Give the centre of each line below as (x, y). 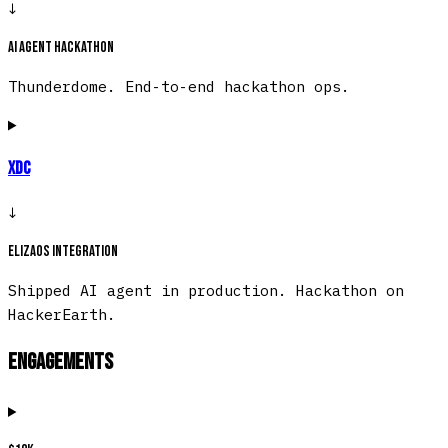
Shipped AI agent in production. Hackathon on (206, 290)
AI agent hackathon (61, 47)
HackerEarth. (62, 314)
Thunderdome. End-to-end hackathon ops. (179, 86)
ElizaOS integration (63, 251)
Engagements (60, 363)
